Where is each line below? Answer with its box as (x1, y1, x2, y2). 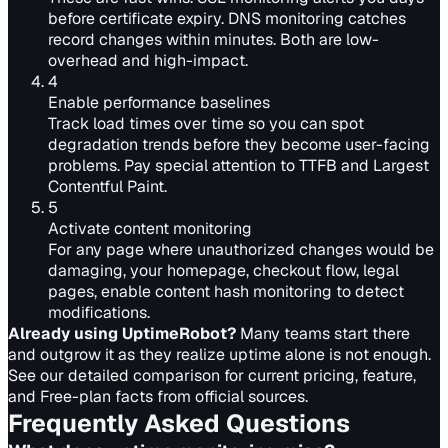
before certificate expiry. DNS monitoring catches (48, 8, 406, 29)
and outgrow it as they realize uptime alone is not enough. (8, 344, 431, 365)
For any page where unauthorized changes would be (48, 239, 434, 260)
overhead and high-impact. (48, 50, 248, 71)
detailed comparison (68, 365, 220, 386)
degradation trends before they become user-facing (48, 134, 430, 155)
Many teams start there (240, 323, 410, 344)
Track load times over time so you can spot (48, 113, 364, 134)
